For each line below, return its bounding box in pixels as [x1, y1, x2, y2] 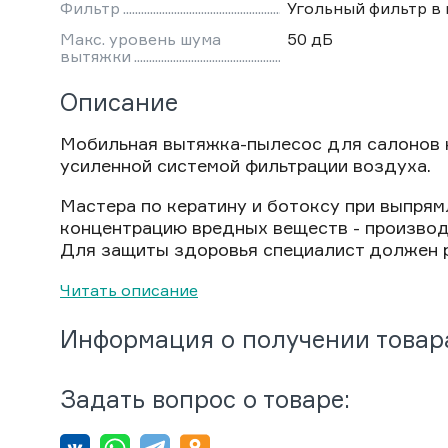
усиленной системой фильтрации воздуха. [60, 154, 431, 177]
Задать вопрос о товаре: [60, 384, 350, 415]
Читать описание [60, 280, 198, 301]
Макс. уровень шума [60, 29, 221, 50]
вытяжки [60, 46, 131, 67]
